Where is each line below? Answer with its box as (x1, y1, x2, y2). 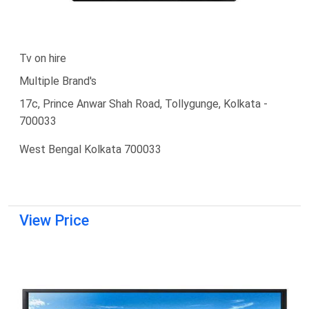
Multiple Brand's (19, 74, 97, 88)
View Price (19, 211, 89, 229)
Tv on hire (19, 51, 66, 65)
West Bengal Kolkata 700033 (19, 142, 161, 156)
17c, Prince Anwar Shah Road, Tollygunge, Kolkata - (19, 97, 268, 110)
